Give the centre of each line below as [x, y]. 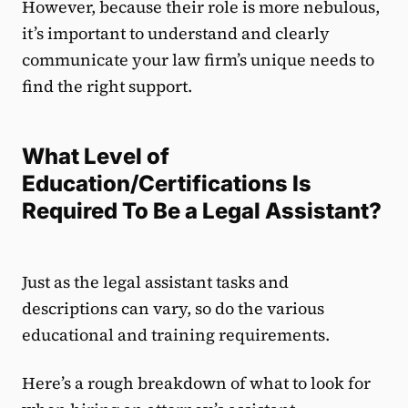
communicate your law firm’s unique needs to [198, 60]
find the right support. [107, 87]
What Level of [96, 157]
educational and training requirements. [178, 335]
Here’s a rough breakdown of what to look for [196, 383]
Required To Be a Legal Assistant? [202, 211]
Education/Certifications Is [167, 184]
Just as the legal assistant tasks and [155, 282]
